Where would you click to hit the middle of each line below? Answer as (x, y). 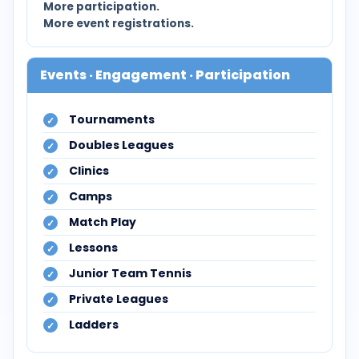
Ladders (94, 325)
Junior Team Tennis (130, 273)
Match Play (103, 222)
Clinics (89, 171)
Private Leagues (119, 299)
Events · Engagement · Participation (165, 75)
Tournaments (112, 119)
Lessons (93, 248)
